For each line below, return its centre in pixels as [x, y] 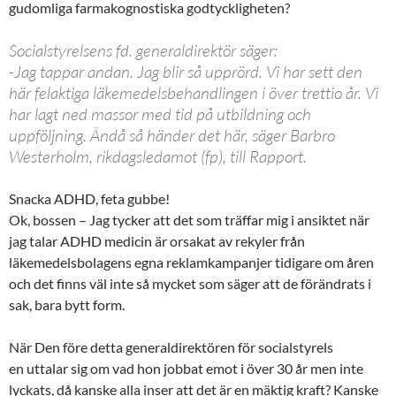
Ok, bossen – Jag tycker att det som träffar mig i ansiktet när [189, 219]
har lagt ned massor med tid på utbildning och [160, 114]
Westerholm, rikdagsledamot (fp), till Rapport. [158, 156]
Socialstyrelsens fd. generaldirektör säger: [143, 50]
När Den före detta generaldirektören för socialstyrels [171, 346]
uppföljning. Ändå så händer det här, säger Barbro [172, 135]
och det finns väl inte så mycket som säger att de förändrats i [190, 283]
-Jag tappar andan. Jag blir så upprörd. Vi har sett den [186, 71]
